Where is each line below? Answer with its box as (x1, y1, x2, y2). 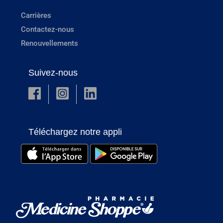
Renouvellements (21, 38, 78, 48)
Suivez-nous (28, 68, 78, 78)
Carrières (21, 10, 51, 20)
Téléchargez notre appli (28, 127, 122, 137)
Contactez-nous (21, 24, 74, 34)
